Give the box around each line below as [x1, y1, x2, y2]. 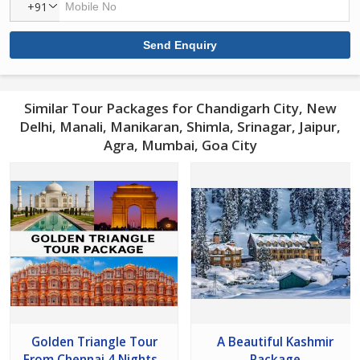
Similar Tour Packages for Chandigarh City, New [23, 99, 337, 117]
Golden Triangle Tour [31, 333, 157, 350]
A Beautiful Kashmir [216, 333, 333, 350]
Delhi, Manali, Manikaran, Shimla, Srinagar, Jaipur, [19, 117, 341, 136]
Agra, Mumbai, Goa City [103, 136, 257, 154]
